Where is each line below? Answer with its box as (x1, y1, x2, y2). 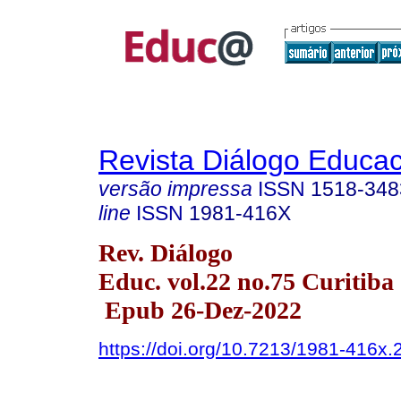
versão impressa (98, 177, 252, 200)
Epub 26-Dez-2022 (98, 295, 302, 324)
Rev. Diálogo (98, 238, 233, 267)
